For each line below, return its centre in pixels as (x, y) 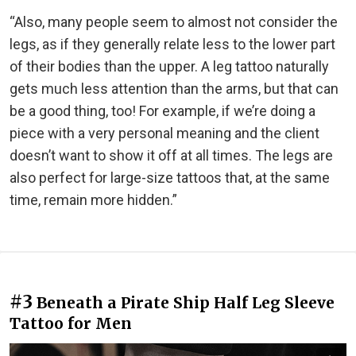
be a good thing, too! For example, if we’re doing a (163, 111)
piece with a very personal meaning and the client (164, 133)
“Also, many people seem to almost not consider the (174, 22)
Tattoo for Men (71, 324)
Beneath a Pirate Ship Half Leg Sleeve (186, 303)
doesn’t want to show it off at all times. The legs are (171, 156)
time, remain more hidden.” (93, 200)
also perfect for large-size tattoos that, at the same (170, 178)
